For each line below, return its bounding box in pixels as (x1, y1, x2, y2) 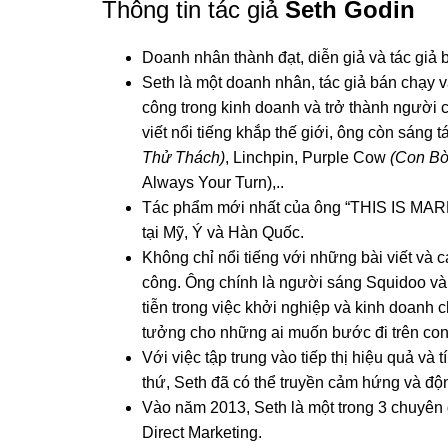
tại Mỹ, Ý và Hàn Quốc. (142, 223, 304, 241)
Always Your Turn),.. (142, 173, 284, 191)
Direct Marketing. (142, 423, 262, 441)
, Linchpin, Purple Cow (225, 148, 390, 166)
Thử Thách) (142, 148, 225, 166)
